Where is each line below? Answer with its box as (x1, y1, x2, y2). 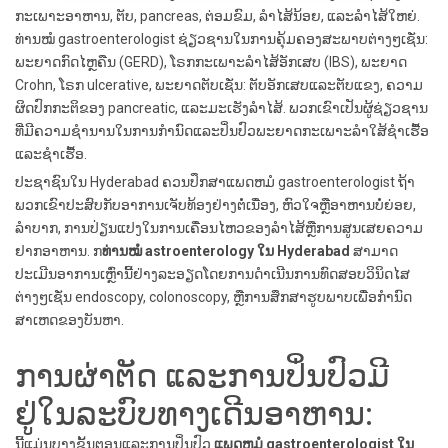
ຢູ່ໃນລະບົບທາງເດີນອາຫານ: (15, 395, 373, 433)
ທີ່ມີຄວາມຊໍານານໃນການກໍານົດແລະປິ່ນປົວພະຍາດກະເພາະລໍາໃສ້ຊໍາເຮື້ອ (15, 123, 429, 139)
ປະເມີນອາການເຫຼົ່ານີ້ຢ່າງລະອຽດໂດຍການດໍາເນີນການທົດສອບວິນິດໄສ (15, 266, 410, 282)
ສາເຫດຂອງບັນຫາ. (15, 312, 124, 328)
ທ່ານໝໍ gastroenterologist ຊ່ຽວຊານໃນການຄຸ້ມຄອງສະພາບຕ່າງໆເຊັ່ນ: (15, 31, 428, 47)
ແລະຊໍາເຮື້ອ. (15, 146, 87, 162)
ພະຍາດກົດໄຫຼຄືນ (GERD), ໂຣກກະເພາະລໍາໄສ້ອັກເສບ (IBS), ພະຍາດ (15, 54, 407, 70)
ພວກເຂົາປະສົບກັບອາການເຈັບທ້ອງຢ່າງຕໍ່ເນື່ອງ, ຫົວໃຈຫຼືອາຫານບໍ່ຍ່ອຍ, (15, 197, 416, 213)
